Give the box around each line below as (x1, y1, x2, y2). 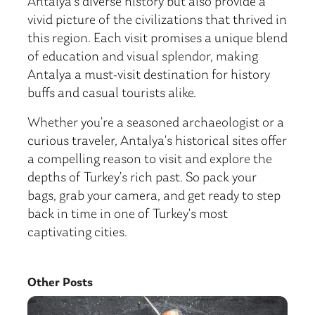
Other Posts (27, 276, 93, 290)
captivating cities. (27, 226, 127, 240)
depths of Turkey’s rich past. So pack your (27, 171, 257, 185)
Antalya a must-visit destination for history (27, 68, 270, 82)
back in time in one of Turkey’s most (27, 207, 228, 221)
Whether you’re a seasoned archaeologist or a (27, 116, 284, 130)
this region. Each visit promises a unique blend (27, 32, 288, 46)
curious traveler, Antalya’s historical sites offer (27, 134, 287, 148)
